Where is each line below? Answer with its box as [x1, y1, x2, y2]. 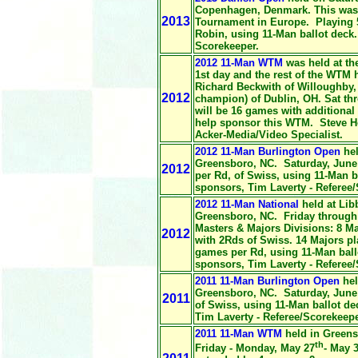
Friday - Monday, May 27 [195, 342, 315, 355]
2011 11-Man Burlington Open [195, 275, 340, 287]
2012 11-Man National [195, 198, 299, 210]
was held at [283, 57, 345, 69]
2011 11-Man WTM [195, 328, 282, 340]
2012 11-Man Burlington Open [195, 145, 340, 157]
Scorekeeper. [195, 40, 259, 52]
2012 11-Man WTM [195, 57, 283, 69]
